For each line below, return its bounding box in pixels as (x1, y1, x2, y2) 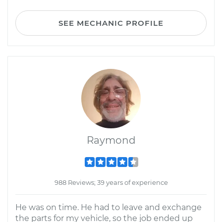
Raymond (86, 134, 136, 146)
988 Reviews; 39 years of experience (54, 178, 168, 186)
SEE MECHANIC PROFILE (58, 18, 164, 28)
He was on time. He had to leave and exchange (15, 203, 202, 212)
